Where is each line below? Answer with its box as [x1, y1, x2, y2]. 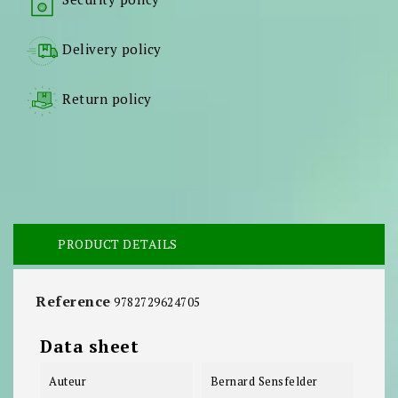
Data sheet [40, 335, 139, 358]
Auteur [49, 373, 86, 390]
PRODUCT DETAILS [58, 235, 178, 253]
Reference [36, 291, 111, 312]
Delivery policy [62, 40, 162, 59]
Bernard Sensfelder [210, 373, 318, 390]
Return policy [62, 90, 152, 108]
